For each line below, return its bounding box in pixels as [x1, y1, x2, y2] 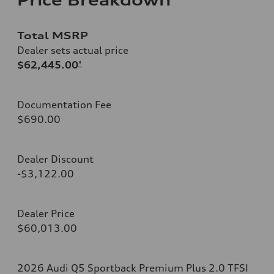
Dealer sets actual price [17, 43, 128, 56]
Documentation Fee [17, 98, 111, 111]
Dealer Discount [17, 152, 94, 165]
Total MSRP [17, 29, 88, 42]
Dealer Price [17, 207, 75, 220]
